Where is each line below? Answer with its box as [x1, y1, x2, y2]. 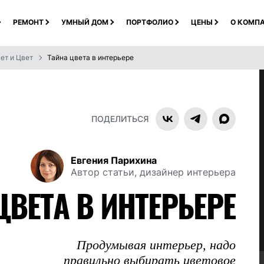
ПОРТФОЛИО [126, 17, 173, 27]
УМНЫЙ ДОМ [61, 17, 108, 27]
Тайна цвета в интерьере [47, 53, 134, 62]
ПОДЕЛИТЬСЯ [91, 114, 148, 124]
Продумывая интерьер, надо [77, 237, 236, 252]
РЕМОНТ [12, 17, 44, 27]
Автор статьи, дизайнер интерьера [71, 166, 236, 178]
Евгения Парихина [71, 154, 157, 166]
